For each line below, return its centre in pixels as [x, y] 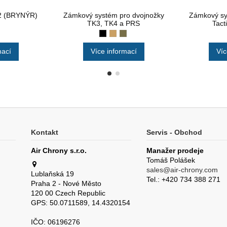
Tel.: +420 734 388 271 [183, 180]
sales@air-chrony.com [182, 170]
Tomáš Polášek [171, 160]
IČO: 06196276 [55, 222]
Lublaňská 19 [52, 174]
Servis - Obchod [174, 132]
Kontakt [44, 132]
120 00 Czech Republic [68, 193]
